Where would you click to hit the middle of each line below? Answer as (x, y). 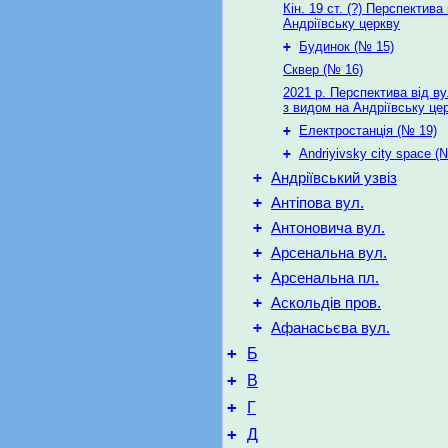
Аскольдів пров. (326, 303)
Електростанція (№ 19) (368, 130)
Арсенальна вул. (329, 253)
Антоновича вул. (328, 228)
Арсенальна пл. (325, 278)
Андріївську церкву (341, 23)
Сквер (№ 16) (323, 69)
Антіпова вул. (317, 203)
